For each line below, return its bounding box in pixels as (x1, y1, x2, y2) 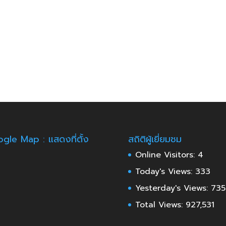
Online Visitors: (135, 148, 198, 161)
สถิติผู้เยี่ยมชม (128, 132, 182, 146)
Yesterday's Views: (135, 182, 211, 194)
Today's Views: (135, 165, 195, 178)
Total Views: (135, 198, 186, 211)
